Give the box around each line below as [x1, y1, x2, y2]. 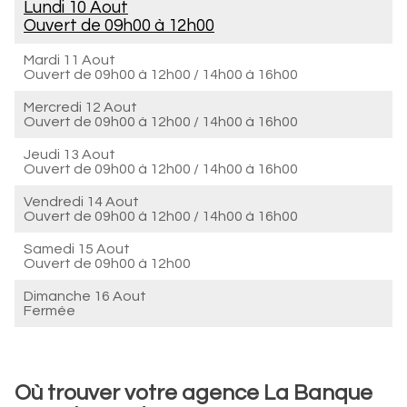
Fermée [24, 303, 75, 318]
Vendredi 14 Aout [24, 194, 139, 209]
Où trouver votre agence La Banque [15, 382, 372, 404]
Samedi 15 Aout [24, 242, 130, 256]
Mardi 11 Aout [24, 53, 115, 67]
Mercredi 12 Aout [24, 100, 137, 114]
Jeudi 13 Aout [24, 147, 115, 162]
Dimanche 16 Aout [24, 289, 146, 303]
